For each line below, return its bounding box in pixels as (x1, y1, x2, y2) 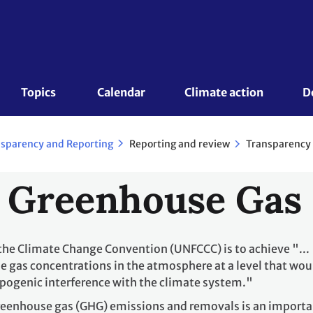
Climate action (184, 85, 263, 99)
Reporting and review (129, 137, 230, 150)
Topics (21, 85, 59, 99)
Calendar (97, 85, 145, 99)
